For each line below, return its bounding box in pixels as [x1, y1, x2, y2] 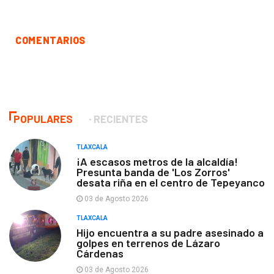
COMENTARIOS [15, 34, 86, 46]
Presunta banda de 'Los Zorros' [76, 165, 230, 179]
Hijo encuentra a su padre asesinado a [76, 226, 264, 240]
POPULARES [13, 113, 73, 125]
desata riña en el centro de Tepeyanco [76, 176, 265, 190]
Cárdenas [76, 246, 124, 261]
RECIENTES [94, 113, 148, 125]
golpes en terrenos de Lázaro [76, 236, 220, 250]
